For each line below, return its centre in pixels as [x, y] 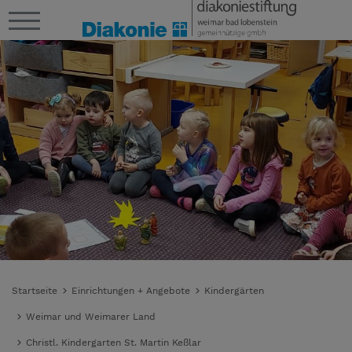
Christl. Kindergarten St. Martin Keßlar [114, 342]
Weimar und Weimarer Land [91, 316]
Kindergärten [234, 290]
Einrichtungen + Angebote [131, 290]
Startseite [35, 290]
